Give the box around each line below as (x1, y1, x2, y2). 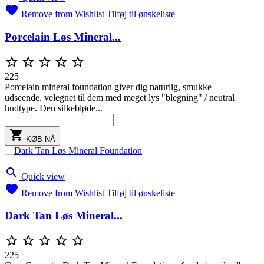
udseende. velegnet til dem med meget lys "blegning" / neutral (5, 92, 235, 103)
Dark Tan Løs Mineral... (5, 209, 123, 222)
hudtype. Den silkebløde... (5, 103, 103, 113)
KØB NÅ (26, 134, 55, 144)
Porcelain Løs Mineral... (5, 30, 121, 43)
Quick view (21, 171, 65, 181)
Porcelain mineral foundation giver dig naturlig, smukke (5, 81, 212, 92)
